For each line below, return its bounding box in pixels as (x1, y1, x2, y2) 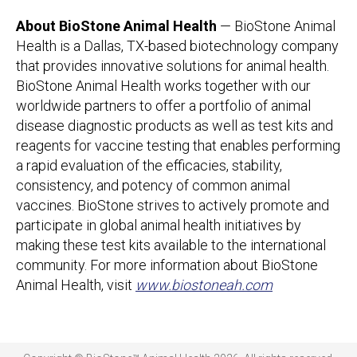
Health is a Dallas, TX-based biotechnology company (16, 37, 339, 54)
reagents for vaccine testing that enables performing (16, 136, 340, 154)
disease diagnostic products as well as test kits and (16, 116, 333, 134)
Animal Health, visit (16, 276, 135, 293)
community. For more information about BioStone (16, 256, 318, 273)
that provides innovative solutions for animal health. (16, 57, 329, 74)
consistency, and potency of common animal (16, 176, 290, 194)
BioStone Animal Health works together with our (16, 76, 311, 94)
